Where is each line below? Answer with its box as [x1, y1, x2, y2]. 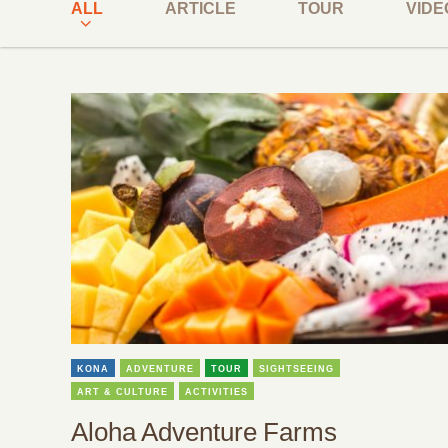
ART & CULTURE [77, 386, 168, 397]
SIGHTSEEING [259, 363, 334, 374]
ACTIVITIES [185, 386, 248, 397]
